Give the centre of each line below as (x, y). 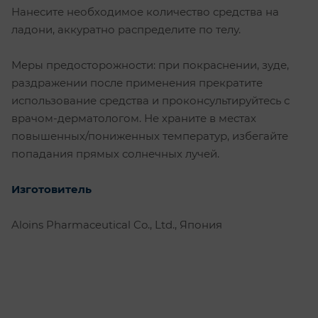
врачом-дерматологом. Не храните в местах (134, 118)
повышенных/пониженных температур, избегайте (150, 136)
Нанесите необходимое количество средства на (145, 11)
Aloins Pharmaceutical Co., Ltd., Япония (118, 224)
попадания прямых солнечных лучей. (115, 153)
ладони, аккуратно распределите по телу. (126, 29)
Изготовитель (51, 189)
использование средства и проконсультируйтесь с (150, 100)
